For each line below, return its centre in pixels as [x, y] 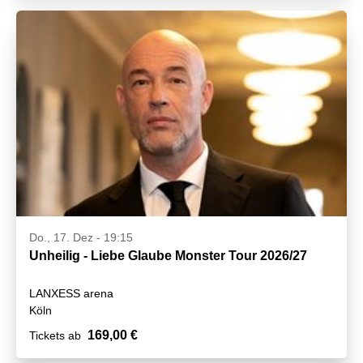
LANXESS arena [71, 293]
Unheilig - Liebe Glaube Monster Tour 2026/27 [168, 255]
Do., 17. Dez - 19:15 [81, 237]
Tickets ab [55, 335]
